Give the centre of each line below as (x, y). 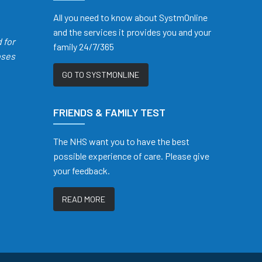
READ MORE (84, 199)
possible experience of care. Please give (131, 156)
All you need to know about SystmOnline (130, 17)
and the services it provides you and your (132, 32)
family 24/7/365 (84, 46)
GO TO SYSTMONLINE (101, 75)
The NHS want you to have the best (121, 142)
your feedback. (82, 171)
